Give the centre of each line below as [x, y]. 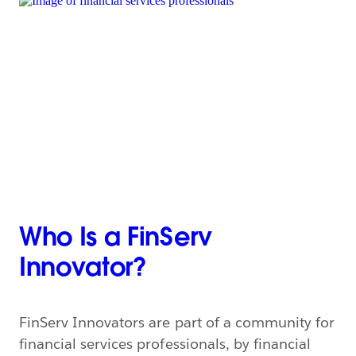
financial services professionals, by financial [165, 343]
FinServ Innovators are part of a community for [177, 322]
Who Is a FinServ [116, 236]
